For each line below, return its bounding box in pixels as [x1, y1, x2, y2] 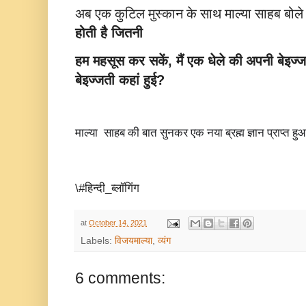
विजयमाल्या [115, 236, 152, 247]
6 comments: [75, 269, 165, 288]
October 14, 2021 [89, 218, 147, 227]
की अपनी [229, 51, 273, 70]
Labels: [81, 236, 115, 247]
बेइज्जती [75, 70, 115, 89]
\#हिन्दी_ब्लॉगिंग [75, 181, 139, 195]
